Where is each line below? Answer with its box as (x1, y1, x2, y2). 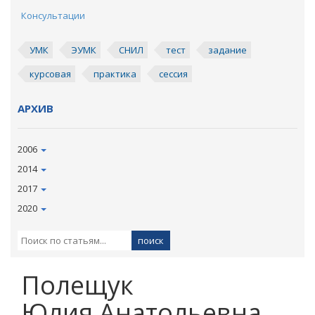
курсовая (30, 67, 71, 80)
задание (208, 44, 247, 56)
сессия (159, 67, 188, 80)
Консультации (21, 9, 85, 22)
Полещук (21, 268, 134, 302)
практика (94, 67, 136, 80)
